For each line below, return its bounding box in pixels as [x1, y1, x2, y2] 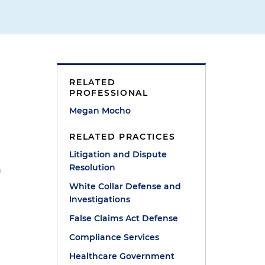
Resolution [69, 162, 116, 173]
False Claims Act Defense [69, 213, 179, 224]
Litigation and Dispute [69, 149, 167, 160]
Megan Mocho [69, 105, 131, 116]
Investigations [69, 194, 131, 205]
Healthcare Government [69, 251, 175, 261]
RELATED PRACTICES [69, 131, 176, 142]
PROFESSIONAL [69, 88, 148, 98]
